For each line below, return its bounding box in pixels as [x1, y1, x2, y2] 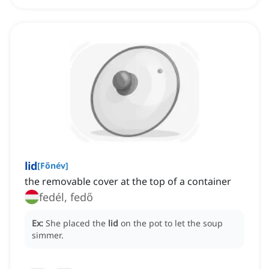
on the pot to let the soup [121, 217, 223, 229]
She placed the [46, 217, 108, 229]
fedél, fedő [39, 190, 93, 205]
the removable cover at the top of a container [25, 175, 231, 189]
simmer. [32, 229, 64, 241]
